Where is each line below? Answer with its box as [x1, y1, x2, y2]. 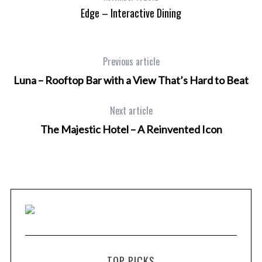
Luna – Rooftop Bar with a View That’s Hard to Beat [13, 73, 249, 87]
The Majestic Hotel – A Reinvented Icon [40, 122, 222, 136]
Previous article [102, 54, 160, 68]
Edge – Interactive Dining [81, 5, 182, 20]
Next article [109, 103, 153, 118]
